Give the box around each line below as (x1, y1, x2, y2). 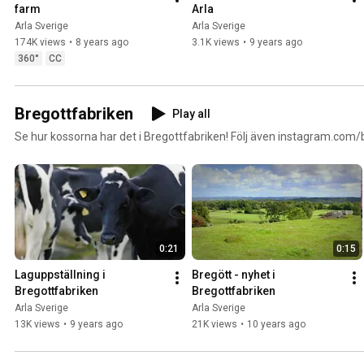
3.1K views (192, 36, 240, 48)
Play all (172, 106, 210, 120)
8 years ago (76, 36, 128, 48)
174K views (15, 36, 66, 48)
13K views (15, 318, 60, 330)
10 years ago (247, 318, 305, 330)
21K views (192, 318, 237, 330)
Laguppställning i (15, 267, 106, 281)
